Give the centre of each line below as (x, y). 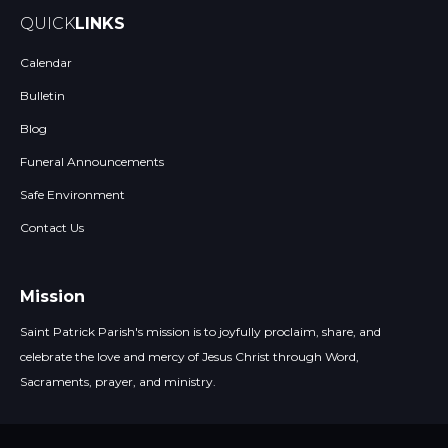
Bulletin (42, 95)
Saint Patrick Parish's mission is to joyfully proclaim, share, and (200, 331)
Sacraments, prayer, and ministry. (118, 381)
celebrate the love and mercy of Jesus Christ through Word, (189, 356)
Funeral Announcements (92, 161)
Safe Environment (72, 194)
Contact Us (52, 227)
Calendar (46, 62)
